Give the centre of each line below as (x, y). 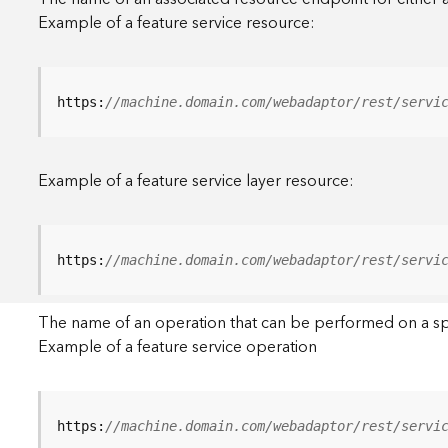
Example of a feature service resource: (177, 23)
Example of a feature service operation (178, 347)
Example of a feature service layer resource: (196, 181)
